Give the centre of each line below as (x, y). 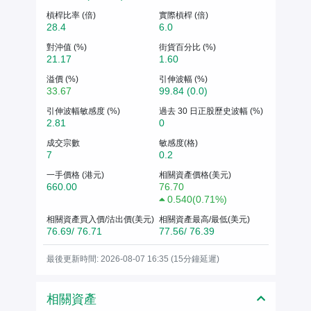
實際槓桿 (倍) (184, 15)
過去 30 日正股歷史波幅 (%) (211, 111)
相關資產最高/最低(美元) (204, 219)
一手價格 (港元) (75, 175)
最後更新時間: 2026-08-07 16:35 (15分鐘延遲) (133, 259)
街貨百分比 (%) (187, 47)
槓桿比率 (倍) (71, 15)
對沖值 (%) (66, 47)
